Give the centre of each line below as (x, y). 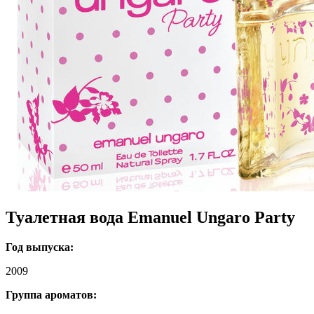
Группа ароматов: (51, 295)
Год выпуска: (40, 247)
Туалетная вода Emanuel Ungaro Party (150, 218)
